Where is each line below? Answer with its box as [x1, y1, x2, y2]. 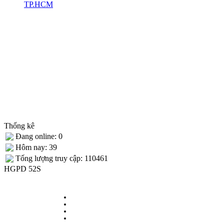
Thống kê [4, 121, 34, 130]
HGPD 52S [4, 164, 41, 173]
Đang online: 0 [15, 131, 62, 140]
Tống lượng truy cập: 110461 [15, 153, 108, 162]
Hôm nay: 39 [15, 142, 57, 151]
